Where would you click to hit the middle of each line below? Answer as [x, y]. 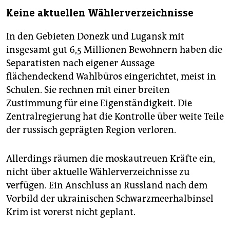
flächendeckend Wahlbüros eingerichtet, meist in [111, 77]
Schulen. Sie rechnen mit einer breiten [88, 90]
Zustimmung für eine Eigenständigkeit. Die [99, 103]
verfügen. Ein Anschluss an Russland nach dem [107, 186]
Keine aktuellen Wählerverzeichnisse [100, 13]
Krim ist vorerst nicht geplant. [71, 212]
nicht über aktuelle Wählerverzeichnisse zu [98, 172]
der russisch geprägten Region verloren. [91, 130]
